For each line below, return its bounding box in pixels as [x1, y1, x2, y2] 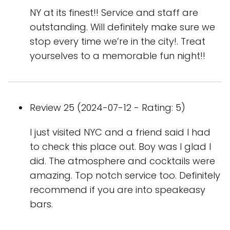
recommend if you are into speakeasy [30, 183, 205, 197]
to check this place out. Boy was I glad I [30, 140, 211, 154]
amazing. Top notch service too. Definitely [30, 169, 220, 182]
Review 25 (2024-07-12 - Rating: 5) [30, 101, 185, 114]
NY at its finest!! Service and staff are [30, 6, 198, 20]
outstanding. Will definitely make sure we [30, 21, 215, 34]
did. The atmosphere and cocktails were [30, 155, 215, 168]
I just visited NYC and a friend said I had [30, 126, 210, 139]
